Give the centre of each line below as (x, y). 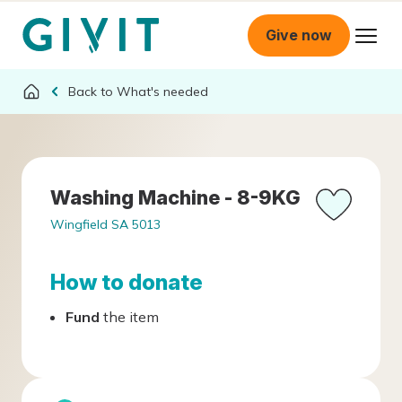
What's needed (162, 91)
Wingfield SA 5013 (105, 224)
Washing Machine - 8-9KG (175, 197)
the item (129, 317)
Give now (299, 35)
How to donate (127, 282)
